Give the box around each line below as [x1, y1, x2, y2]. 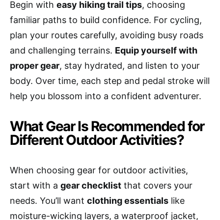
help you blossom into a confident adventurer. [10, 90, 201, 101]
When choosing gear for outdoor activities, [10, 165, 188, 175]
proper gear [10, 60, 59, 71]
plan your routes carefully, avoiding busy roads [10, 29, 203, 40]
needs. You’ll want [10, 195, 87, 206]
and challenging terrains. [10, 45, 115, 55]
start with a [10, 180, 60, 191]
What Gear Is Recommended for [10, 117, 204, 135]
